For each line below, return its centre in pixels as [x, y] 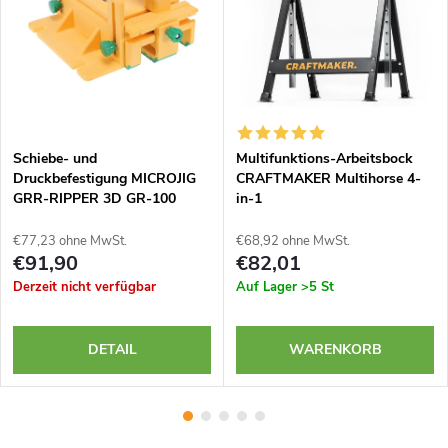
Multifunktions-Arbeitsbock [324, 158]
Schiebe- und [55, 158]
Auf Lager [268, 286]
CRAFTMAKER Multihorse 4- [328, 178]
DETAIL [112, 349]
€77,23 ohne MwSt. [70, 240]
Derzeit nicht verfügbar [84, 286]
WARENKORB [335, 349]
